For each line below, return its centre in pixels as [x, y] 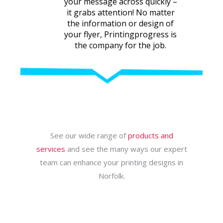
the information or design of [120, 23]
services [51, 149]
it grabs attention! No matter [120, 12]
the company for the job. [120, 45]
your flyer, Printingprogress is [120, 34]
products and [150, 135]
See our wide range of [89, 135]
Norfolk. [111, 175]
